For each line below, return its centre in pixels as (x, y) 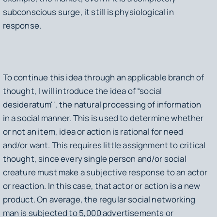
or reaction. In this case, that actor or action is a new (101, 186)
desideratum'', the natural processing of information (102, 104)
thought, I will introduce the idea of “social (82, 91)
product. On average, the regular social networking (99, 199)
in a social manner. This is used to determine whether (103, 118)
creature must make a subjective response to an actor (105, 172)
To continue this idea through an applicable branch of (103, 77)
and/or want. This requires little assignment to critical (104, 145)
